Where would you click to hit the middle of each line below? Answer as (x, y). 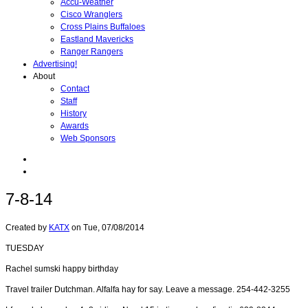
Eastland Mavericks (97, 39)
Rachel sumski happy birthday (62, 268)
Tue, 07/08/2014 (114, 227)
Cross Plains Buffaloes (103, 27)
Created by (27, 227)
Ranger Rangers (92, 52)
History (74, 113)
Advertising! (55, 64)
